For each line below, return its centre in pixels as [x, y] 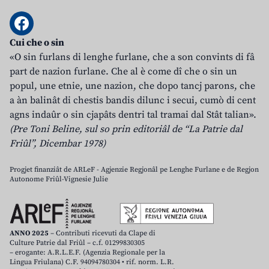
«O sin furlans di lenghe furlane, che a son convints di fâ [132, 57]
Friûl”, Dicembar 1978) [58, 144]
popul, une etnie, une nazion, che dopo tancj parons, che [132, 86]
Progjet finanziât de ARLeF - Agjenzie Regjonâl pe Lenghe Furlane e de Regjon [134, 170]
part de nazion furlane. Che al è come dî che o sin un [123, 72]
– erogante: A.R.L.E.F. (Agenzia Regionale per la [87, 253]
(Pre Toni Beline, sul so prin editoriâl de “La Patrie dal [126, 129]
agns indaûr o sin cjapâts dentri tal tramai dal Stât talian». [133, 115]
